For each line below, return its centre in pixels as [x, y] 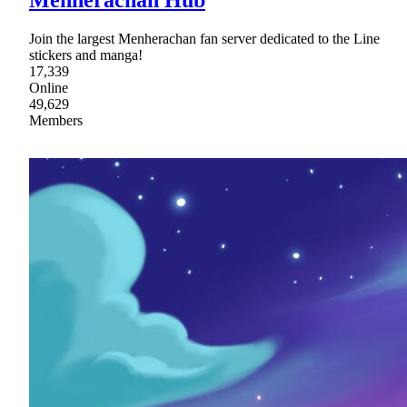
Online [49, 87]
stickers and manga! [86, 55]
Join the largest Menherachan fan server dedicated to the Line [204, 38]
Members [56, 120]
